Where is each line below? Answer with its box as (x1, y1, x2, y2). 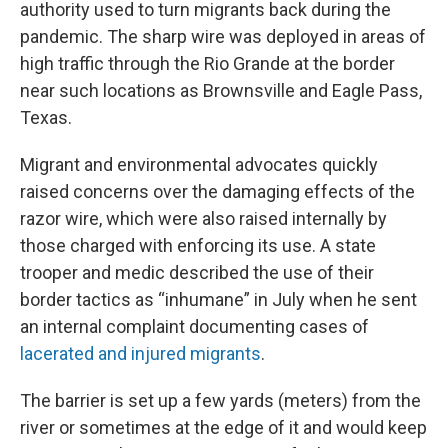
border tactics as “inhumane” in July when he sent (20, 289, 417, 310)
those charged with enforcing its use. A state (20, 235, 376, 256)
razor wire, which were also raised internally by (20, 208, 387, 229)
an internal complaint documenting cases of (20, 316, 369, 337)
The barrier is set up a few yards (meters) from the (20, 390, 421, 411)
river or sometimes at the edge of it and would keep (20, 417, 427, 438)
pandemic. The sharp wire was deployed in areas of (20, 26, 426, 47)
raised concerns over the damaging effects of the (20, 181, 415, 202)
